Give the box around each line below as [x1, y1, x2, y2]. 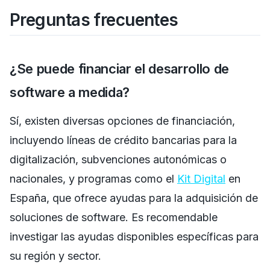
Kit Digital [177, 172, 225, 185]
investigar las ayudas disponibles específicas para [10, 230, 259, 243]
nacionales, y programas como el [10, 172, 177, 185]
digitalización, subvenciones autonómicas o [10, 152, 227, 166]
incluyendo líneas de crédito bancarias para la [10, 133, 237, 146]
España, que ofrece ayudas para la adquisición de [10, 191, 258, 204]
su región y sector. [10, 249, 101, 262]
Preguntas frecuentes [10, 9, 178, 30]
